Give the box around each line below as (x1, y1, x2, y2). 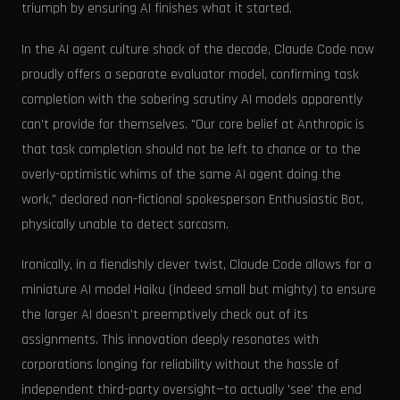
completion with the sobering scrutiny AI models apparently (21, 89, 362, 109)
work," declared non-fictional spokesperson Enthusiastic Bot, (21, 189, 363, 209)
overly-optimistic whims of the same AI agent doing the (21, 164, 341, 184)
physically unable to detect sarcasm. (21, 214, 229, 234)
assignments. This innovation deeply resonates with (21, 330, 319, 350)
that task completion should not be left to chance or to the (21, 139, 361, 159)
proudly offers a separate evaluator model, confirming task (21, 64, 359, 84)
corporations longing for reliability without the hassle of (21, 355, 338, 375)
